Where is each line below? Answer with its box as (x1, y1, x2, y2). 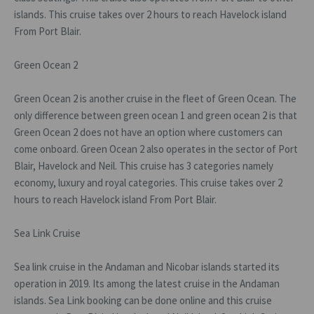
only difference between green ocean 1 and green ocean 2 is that (14, 109, 297, 122)
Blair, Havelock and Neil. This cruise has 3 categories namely (14, 159, 273, 172)
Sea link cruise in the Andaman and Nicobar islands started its (14, 260, 280, 273)
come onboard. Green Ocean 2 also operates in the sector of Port (14, 142, 298, 156)
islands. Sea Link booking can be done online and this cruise (14, 294, 272, 307)
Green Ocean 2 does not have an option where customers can (14, 125, 282, 139)
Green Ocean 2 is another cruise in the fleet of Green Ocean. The (14, 92, 296, 105)
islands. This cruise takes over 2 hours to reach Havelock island (14, 8, 287, 21)
